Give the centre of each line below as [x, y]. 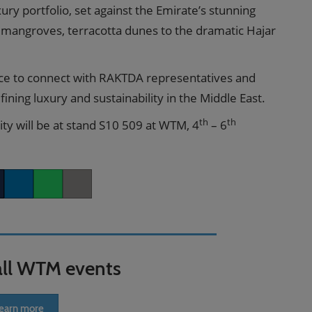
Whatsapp [56, 192]
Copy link [84, 192]
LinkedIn [23, 192]
